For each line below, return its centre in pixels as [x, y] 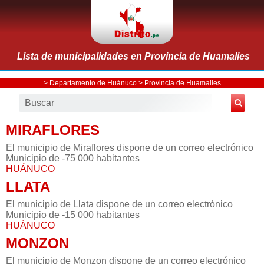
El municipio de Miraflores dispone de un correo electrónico [130, 147]
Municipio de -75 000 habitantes [73, 158]
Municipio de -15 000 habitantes [73, 214]
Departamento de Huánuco [93, 83]
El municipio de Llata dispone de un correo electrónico [119, 204]
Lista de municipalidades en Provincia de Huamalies [133, 56]
